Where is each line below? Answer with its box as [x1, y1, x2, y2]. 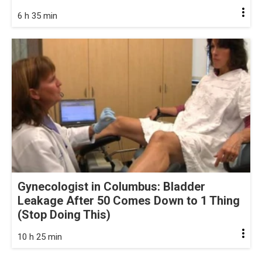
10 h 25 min [18, 232, 62, 243]
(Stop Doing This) [18, 208, 111, 222]
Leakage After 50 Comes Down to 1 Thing [18, 194, 240, 208]
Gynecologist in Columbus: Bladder [18, 180, 205, 194]
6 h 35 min [18, 10, 57, 21]
